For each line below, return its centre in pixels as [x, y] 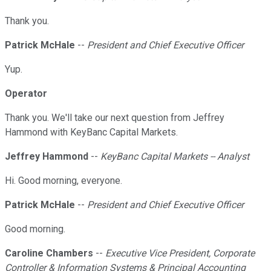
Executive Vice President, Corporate [180, 253]
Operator [26, 94]
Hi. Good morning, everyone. [64, 181]
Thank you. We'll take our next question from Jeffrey [115, 118]
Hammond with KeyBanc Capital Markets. [91, 132]
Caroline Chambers [49, 253]
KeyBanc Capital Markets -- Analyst [175, 157]
